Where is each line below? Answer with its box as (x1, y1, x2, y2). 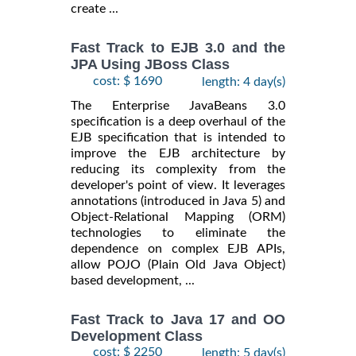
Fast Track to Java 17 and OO (71, 311, 285, 327)
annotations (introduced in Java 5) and (71, 194, 285, 207)
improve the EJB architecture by (71, 146, 285, 160)
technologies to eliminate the (71, 226, 285, 239)
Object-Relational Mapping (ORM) (71, 210, 285, 223)
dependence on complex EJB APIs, (71, 242, 285, 255)
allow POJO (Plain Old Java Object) (71, 257, 285, 271)
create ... (71, 2, 118, 16)
